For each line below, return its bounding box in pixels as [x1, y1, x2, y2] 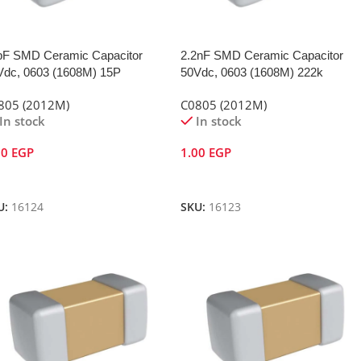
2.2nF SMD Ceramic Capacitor [180, 48, 343, 63]
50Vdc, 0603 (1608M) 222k [180, 65, 323, 80]
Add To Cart [189, 171, 249, 186]
